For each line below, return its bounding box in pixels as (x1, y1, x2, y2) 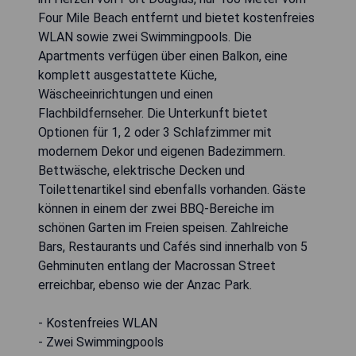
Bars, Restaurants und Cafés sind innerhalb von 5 (38, 238, 308, 254)
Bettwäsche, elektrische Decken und (38, 162, 245, 178)
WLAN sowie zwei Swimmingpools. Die (38, 29, 252, 44)
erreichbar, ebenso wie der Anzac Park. (38, 277, 252, 292)
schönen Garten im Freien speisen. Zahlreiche (38, 219, 288, 235)
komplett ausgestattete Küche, (38, 67, 217, 83)
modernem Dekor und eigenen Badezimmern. (38, 143, 285, 159)
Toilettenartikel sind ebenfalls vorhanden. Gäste (38, 181, 306, 197)
